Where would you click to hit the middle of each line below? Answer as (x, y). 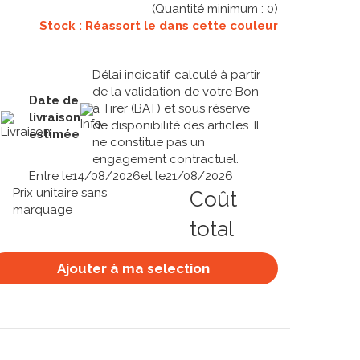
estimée (54, 134)
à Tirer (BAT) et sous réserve (171, 109)
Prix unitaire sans (60, 193)
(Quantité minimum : (209, 9)
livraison (55, 117)
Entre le (51, 176)
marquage (43, 210)
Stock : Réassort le (99, 26)
